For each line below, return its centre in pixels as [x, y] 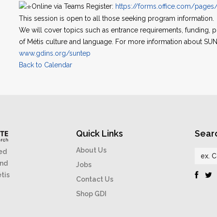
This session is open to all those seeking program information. [116, 19]
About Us [92, 150]
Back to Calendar [46, 65]
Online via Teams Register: [73, 7]
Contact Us [95, 179]
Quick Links [100, 134]
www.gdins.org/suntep [55, 54]
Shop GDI [92, 194]
